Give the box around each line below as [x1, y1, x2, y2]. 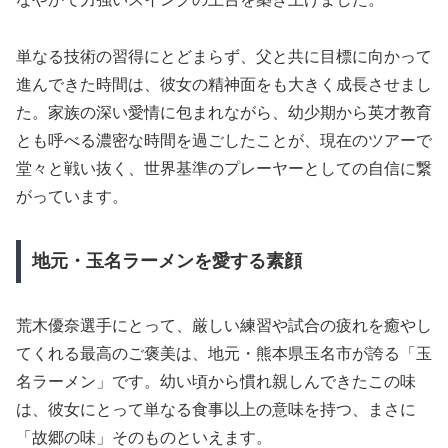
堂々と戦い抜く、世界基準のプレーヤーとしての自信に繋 [16, 159, 432, 177]
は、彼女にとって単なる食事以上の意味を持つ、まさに [16, 401, 416, 419]
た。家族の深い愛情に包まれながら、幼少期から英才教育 [16, 103, 432, 121]
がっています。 [16, 187, 128, 205]
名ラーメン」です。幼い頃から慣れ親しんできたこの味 [16, 373, 416, 391]
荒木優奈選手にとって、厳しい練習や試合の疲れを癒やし [16, 317, 432, 335]
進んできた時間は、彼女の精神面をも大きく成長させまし [16, 75, 432, 93]
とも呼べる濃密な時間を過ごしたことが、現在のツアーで [16, 131, 432, 149]
